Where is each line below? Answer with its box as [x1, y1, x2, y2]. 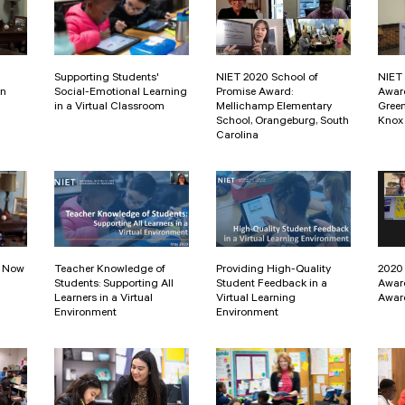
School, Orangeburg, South [216, 116, 349, 129]
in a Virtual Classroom [54, 101, 165, 115]
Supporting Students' [54, 72, 159, 86]
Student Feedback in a [216, 278, 327, 292]
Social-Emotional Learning [54, 87, 187, 100]
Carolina [216, 130, 259, 144]
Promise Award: [216, 87, 293, 100]
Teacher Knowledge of [54, 264, 165, 278]
